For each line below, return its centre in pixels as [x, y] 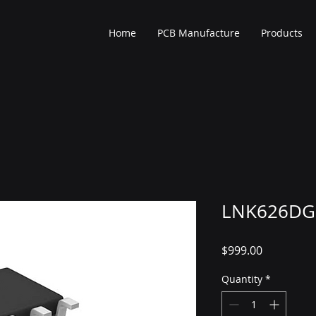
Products [282, 33]
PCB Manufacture [199, 33]
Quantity [242, 279]
